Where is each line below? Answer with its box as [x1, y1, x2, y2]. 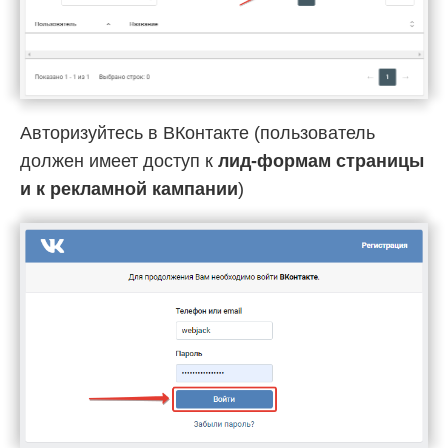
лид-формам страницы [218, 151, 424, 172]
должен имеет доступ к [20, 151, 218, 172]
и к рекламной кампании [20, 179, 238, 200]
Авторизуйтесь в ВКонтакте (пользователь [20, 123, 375, 144]
